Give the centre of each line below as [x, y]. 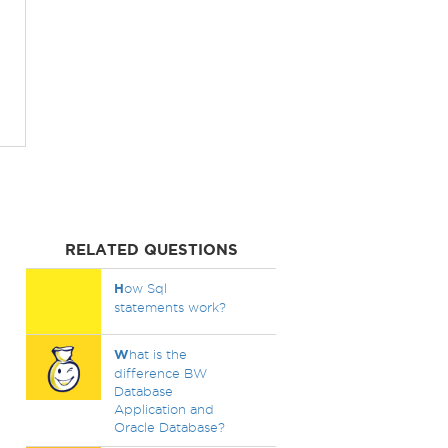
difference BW [160, 373]
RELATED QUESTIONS [151, 249]
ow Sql [145, 288]
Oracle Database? [169, 427]
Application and [163, 409]
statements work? [169, 307]
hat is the [157, 354]
